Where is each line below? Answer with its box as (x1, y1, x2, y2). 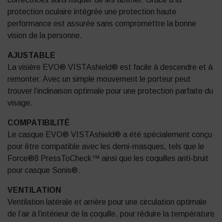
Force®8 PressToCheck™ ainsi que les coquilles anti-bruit (7, 154, 209, 163)
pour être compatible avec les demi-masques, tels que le (7, 142, 204, 151)
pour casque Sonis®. (7, 166, 80, 175)
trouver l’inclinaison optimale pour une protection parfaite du (7, 87, 213, 96)
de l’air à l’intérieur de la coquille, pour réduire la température (7, 210, 215, 219)
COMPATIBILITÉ (7, 118, 70, 127)
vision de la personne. (7, 31, 82, 40)
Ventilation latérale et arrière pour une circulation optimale (7, 198, 207, 207)
